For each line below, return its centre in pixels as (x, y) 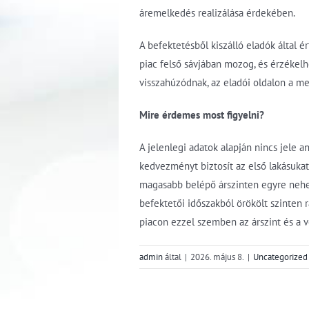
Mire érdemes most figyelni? (202, 115)
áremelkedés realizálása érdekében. (217, 13)
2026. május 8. (217, 257)
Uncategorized (280, 257)
